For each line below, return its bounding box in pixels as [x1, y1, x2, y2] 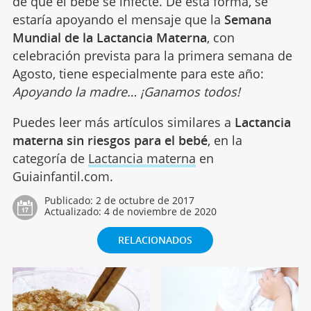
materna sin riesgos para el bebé [12, 131, 208, 149]
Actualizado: [44, 204, 104, 218]
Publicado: [44, 193, 96, 207]
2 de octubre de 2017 [95, 193, 194, 207]
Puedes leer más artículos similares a [12, 113, 235, 131]
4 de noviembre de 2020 [103, 204, 217, 218]
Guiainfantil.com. [12, 167, 113, 185]
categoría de [12, 149, 88, 167]
